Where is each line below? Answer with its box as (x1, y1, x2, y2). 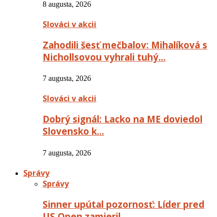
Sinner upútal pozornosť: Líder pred (43, 198, 204, 210)
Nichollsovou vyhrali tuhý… (43, 50, 166, 63)
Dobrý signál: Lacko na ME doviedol (43, 113, 202, 125)
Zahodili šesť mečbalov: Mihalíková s (43, 38, 207, 51)
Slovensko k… (43, 125, 104, 138)
